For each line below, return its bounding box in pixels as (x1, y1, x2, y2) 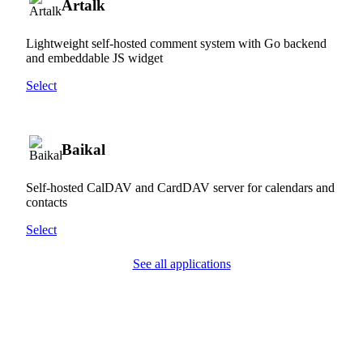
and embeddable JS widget (26, 50, 163, 65)
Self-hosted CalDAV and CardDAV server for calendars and (26, 180, 335, 194)
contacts (26, 194, 67, 209)
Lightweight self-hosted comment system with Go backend (26, 36, 327, 50)
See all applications (132, 256, 231, 271)
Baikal (62, 140, 105, 158)
